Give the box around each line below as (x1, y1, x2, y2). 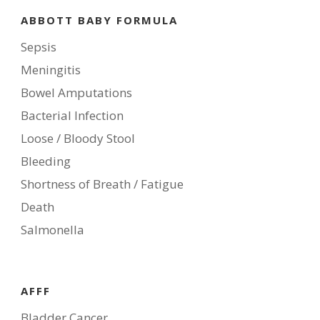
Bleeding (21, 153, 71, 170)
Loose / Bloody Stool (21, 130, 135, 147)
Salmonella (21, 221, 84, 239)
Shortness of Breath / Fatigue (21, 176, 184, 193)
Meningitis (21, 61, 81, 79)
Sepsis (21, 39, 56, 56)
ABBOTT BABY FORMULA (21, 13, 178, 28)
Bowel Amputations (21, 84, 132, 101)
